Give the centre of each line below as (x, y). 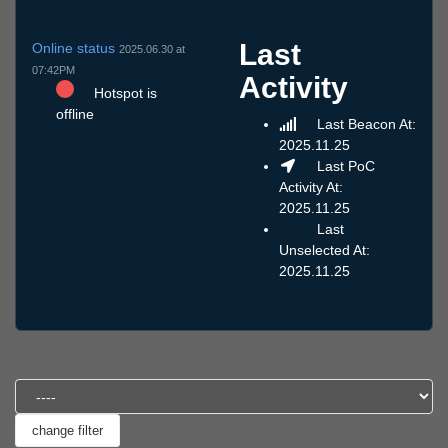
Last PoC (343, 166)
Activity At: (311, 187)
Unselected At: (324, 250)
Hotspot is (123, 92)
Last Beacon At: (364, 124)
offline (75, 113)
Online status (75, 47)
